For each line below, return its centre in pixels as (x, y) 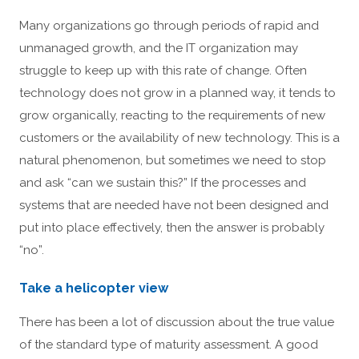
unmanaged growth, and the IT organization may (159, 48)
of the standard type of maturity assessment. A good (169, 345)
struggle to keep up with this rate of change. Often (163, 71)
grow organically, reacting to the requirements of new (172, 115)
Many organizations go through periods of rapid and (169, 26)
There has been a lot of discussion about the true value (177, 323)
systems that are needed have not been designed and (174, 205)
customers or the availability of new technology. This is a (179, 138)
